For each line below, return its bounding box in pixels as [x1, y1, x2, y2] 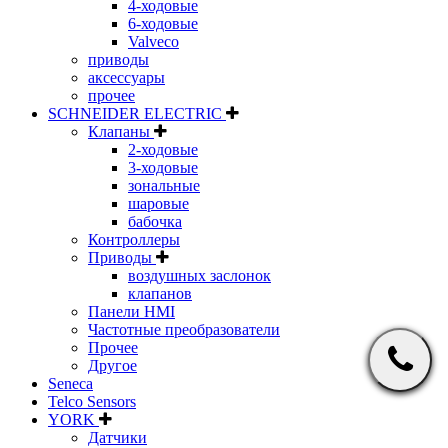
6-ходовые [128, 14, 198, 32]
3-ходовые [128, 158, 198, 176]
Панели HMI [88, 302, 175, 320]
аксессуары [88, 68, 165, 86]
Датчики [88, 428, 147, 446]
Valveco [128, 32, 179, 50]
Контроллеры [88, 230, 180, 248]
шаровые [128, 194, 189, 212]
